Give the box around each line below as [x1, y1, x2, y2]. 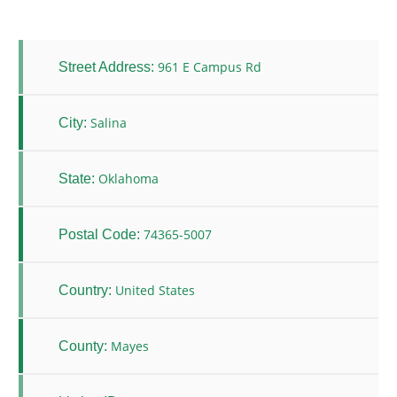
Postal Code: [58, 226, 140, 242]
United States [115, 282, 195, 300]
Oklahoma [98, 170, 159, 188]
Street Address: [58, 58, 154, 74]
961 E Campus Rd [158, 58, 261, 76]
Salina [90, 114, 127, 132]
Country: [58, 282, 112, 298]
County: [58, 338, 107, 354]
